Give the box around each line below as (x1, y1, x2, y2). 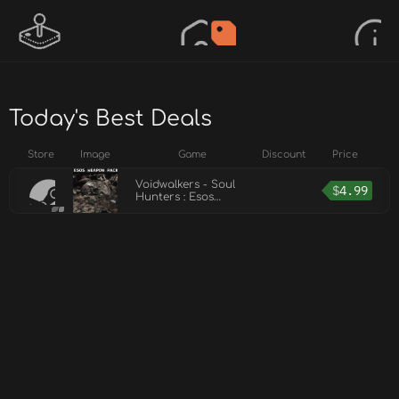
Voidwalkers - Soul (135, 178, 235, 191)
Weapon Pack (135, 203, 208, 216)
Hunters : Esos (135, 191, 214, 203)
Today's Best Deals (9, 107, 212, 131)
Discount (262, 149, 305, 160)
